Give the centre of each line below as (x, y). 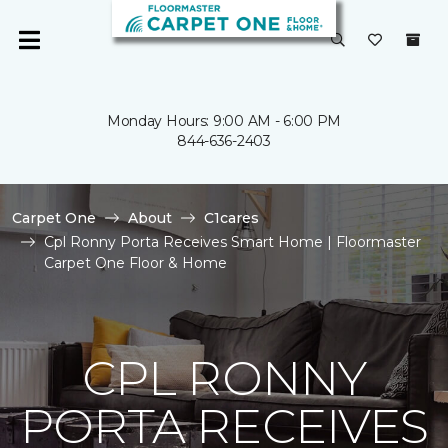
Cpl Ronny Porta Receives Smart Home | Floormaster (232, 242)
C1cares (231, 218)
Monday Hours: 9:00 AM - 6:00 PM (224, 121)
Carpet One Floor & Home (135, 263)
